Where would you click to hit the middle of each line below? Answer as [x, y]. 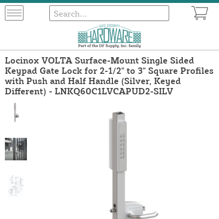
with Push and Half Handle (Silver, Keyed [93, 80]
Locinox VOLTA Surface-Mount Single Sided [99, 60]
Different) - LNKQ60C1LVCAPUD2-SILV [89, 91]
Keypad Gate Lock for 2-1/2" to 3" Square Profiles [109, 70]
